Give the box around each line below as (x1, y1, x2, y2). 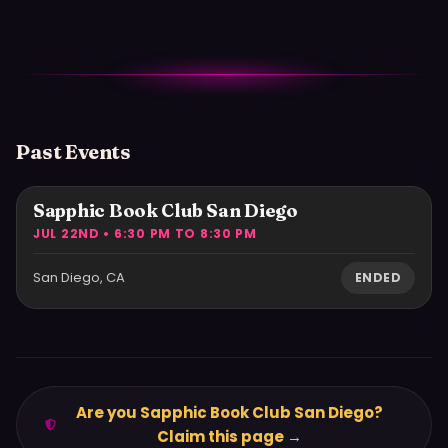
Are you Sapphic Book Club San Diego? (76, 401, 384, 423)
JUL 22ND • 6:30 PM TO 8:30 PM (33, 224, 257, 242)
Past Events (16, 138, 131, 164)
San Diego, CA (33, 267, 125, 287)
